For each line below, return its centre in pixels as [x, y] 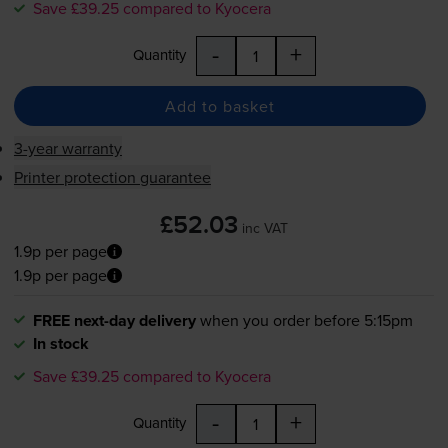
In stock [60, 344]
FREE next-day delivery [114, 321]
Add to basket [219, 105]
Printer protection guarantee [112, 177]
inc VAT [265, 228]
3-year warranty [67, 148]
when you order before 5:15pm [306, 320]
